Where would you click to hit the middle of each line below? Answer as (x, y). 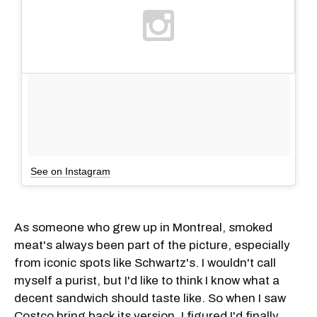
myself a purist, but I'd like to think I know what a (147, 280)
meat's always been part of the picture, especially (152, 245)
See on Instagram (70, 171)
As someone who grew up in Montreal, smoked (143, 227)
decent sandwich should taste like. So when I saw (150, 298)
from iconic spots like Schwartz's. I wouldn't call (145, 263)
